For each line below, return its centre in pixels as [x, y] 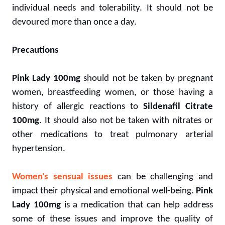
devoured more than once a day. [74, 22]
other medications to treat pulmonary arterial [113, 135]
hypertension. [39, 149]
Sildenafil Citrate [178, 106]
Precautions [35, 50]
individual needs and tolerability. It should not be [113, 8]
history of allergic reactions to [78, 106]
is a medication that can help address [137, 205]
